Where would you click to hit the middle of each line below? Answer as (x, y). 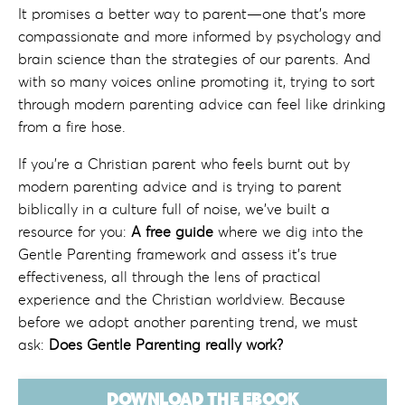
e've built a (293, 209)
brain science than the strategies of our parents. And (194, 59)
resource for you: (75, 232)
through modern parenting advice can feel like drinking (202, 104)
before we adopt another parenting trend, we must (188, 322)
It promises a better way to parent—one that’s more (192, 14)
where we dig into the (288, 232)
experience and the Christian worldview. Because (182, 300)
